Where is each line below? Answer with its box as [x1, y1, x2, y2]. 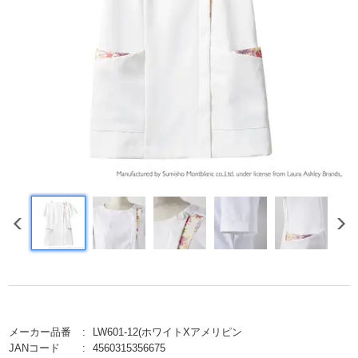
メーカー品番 [9, 326, 71, 338]
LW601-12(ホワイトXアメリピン [93, 326, 242, 338]
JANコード [9, 342, 60, 354]
